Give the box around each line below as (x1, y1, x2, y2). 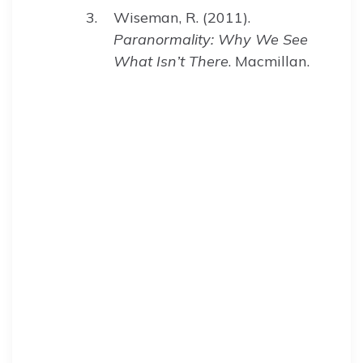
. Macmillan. (228, 51, 310, 70)
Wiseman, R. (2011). (113, 7, 250, 27)
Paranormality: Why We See (113, 29, 308, 49)
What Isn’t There (113, 51, 228, 70)
